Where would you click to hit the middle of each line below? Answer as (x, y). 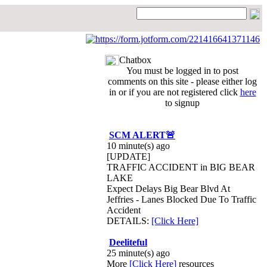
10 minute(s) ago (138, 146)
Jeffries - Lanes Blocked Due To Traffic (181, 199)
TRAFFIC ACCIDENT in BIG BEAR (181, 167)
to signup (182, 103)
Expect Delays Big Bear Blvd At (168, 189)
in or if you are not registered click (174, 92)
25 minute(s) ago (138, 253)
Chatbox (135, 60)
